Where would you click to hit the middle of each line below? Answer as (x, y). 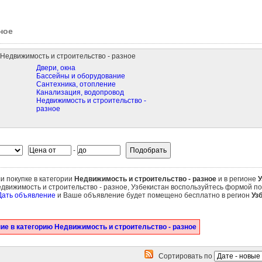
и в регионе (237, 179)
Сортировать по (183, 256)
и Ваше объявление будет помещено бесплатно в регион (153, 195)
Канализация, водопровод (80, 92)
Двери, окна (56, 68)
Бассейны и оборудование (80, 76)
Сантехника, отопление (76, 84)
